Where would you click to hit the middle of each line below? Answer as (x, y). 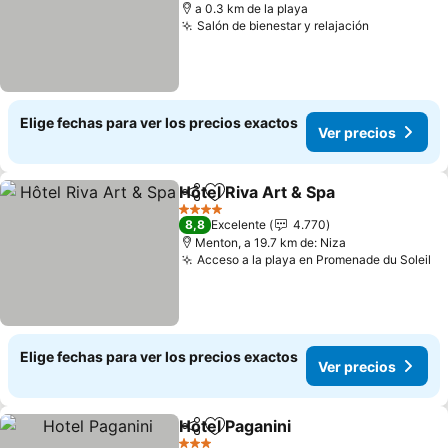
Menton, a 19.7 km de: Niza (271, 242)
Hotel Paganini (235, 426)
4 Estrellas (207, 216)
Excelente (239, 224)
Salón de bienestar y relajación (283, 25)
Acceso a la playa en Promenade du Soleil (314, 259)
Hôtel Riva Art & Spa (257, 192)
